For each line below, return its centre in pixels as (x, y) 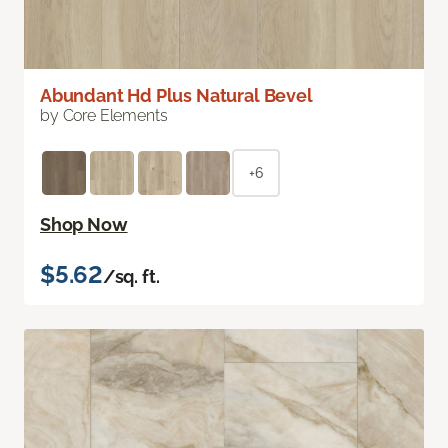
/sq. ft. (131, 277)
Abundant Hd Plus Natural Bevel (176, 96)
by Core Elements (104, 116)
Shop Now (84, 225)
